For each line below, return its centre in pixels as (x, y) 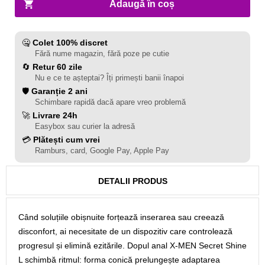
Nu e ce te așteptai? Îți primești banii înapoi (109, 78)
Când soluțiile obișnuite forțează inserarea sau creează (121, 217)
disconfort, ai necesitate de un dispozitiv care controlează (125, 231)
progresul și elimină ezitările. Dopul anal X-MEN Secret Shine (132, 245)
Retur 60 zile (57, 67)
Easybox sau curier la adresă (85, 126)
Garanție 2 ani (59, 91)
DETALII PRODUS (132, 181)
